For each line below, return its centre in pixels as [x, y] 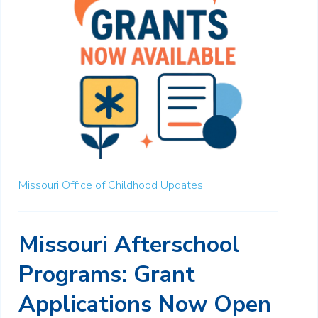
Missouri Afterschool [129, 244]
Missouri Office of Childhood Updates [111, 185]
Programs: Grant [107, 274]
